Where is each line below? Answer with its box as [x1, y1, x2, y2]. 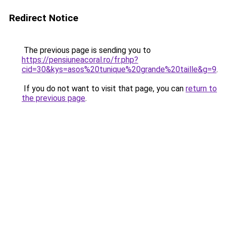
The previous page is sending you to [22, 45, 151, 55]
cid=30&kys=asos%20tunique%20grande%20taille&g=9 [22, 65, 216, 74]
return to [186, 84, 217, 93]
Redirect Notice [9, 12, 78, 24]
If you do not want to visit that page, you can [22, 84, 186, 93]
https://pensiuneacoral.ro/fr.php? [22, 55, 138, 65]
